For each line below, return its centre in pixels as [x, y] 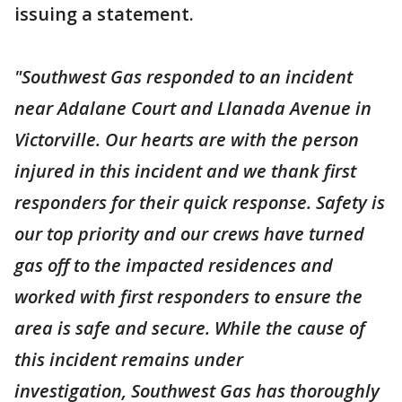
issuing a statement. [104, 14]
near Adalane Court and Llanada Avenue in [193, 108]
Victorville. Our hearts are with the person [187, 140]
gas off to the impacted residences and [174, 265]
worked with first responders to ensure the [188, 297]
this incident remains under [129, 359]
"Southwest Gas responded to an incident [184, 77]
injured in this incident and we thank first [185, 171]
